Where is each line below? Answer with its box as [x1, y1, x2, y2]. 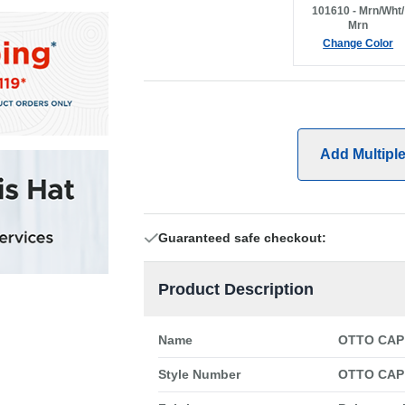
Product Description [157, 280, 314, 298]
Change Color [323, 37, 394, 50]
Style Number [157, 367, 240, 381]
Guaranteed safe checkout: [157, 231, 326, 245]
